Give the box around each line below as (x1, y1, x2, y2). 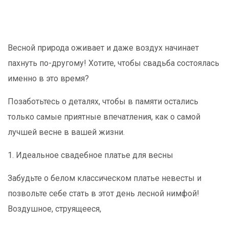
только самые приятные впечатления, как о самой (8, 112, 200, 122)
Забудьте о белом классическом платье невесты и (8, 173, 201, 183)
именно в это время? (8, 74, 91, 83)
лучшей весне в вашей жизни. (8, 127, 125, 137)
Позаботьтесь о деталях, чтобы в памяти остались (8, 97, 198, 106)
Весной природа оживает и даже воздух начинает (8, 43, 199, 53)
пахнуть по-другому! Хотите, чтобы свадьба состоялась (8, 58, 219, 68)
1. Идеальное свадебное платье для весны (8, 150, 173, 160)
